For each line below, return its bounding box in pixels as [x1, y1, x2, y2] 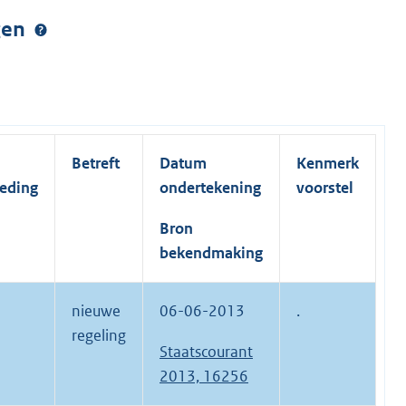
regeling [72, 325, 126, 346]
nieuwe [72, 301, 121, 322]
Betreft [72, 153, 120, 174]
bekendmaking [159, 243, 263, 264]
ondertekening [159, 178, 261, 198]
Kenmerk [296, 153, 359, 174]
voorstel [296, 178, 353, 198]
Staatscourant [159, 342, 253, 362]
